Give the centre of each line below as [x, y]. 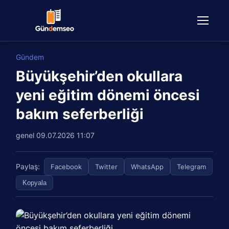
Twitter [107, 167]
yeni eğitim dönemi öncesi [108, 95]
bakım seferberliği [80, 114]
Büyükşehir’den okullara [99, 76]
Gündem [30, 57]
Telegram [192, 167]
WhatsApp [147, 167]
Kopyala [35, 183]
